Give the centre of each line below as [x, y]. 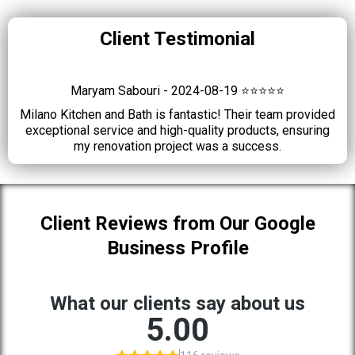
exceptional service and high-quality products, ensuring [177, 130]
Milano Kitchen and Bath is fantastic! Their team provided [177, 115]
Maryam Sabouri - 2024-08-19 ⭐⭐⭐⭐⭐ [177, 91]
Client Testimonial [177, 39]
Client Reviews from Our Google [177, 223]
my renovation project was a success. [177, 146]
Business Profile [177, 248]
